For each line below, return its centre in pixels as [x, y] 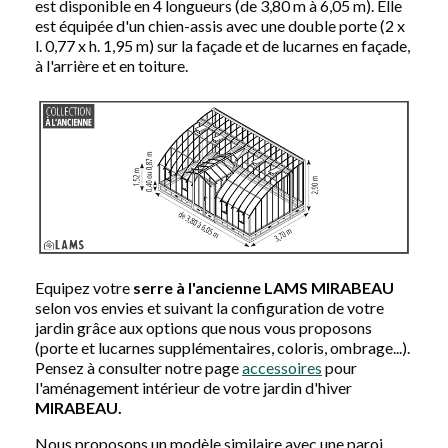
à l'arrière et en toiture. [111, 65]
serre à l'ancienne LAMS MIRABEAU [263, 287]
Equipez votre [84, 287]
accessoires [282, 367]
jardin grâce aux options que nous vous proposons [203, 327]
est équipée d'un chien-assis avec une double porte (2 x [220, 25]
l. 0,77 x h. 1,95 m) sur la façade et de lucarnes [188, 45]
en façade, [376, 45]
